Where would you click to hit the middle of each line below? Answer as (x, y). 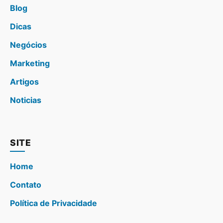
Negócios (28, 45)
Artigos (24, 81)
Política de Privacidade (54, 203)
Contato (26, 184)
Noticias (26, 100)
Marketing (30, 63)
